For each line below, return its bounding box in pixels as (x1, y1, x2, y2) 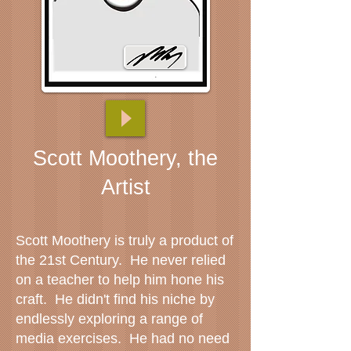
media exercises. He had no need (16, 331, 230, 346)
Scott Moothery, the (33, 147, 218, 170)
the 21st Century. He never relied (16, 252, 226, 268)
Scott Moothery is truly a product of (16, 233, 233, 248)
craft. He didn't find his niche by (16, 291, 215, 307)
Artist (100, 175, 150, 199)
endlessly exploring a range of (16, 311, 203, 327)
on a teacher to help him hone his (16, 272, 224, 288)
